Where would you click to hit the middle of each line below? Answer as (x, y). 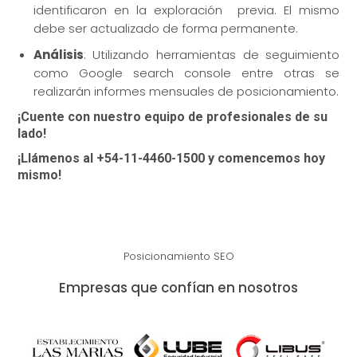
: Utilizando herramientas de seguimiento (212, 55)
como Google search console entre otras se (186, 73)
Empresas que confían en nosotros (178, 288)
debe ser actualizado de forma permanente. (165, 29)
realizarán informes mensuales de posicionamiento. (186, 92)
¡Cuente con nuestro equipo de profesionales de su (172, 117)
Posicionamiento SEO (178, 257)
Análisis (58, 55)
